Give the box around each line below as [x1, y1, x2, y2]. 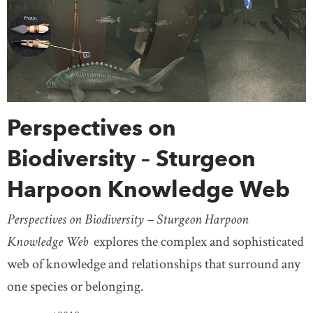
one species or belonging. [7, 277, 144, 296]
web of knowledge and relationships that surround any [7, 255, 300, 274]
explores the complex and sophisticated [94, 233, 304, 252]
